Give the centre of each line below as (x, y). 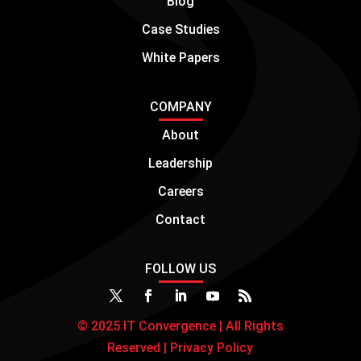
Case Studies (180, 29)
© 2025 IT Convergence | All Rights (180, 326)
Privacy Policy (210, 347)
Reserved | (137, 347)
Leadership (180, 163)
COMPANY (180, 106)
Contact (180, 219)
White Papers (180, 57)
